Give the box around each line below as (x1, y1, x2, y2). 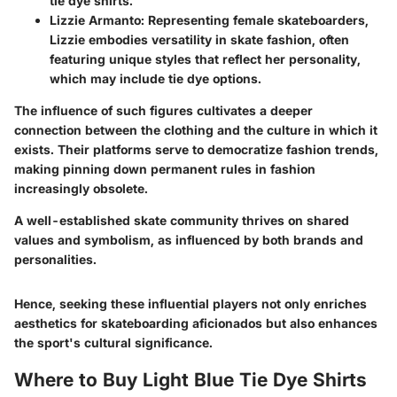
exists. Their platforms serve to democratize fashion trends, (14, 141, 378, 157)
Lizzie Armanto (50, 12, 141, 27)
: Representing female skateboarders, (141, 12, 369, 27)
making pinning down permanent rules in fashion (14, 160, 315, 176)
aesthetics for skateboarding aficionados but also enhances (14, 315, 378, 331)
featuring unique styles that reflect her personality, (50, 51, 361, 66)
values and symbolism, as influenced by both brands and (14, 231, 363, 247)
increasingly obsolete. (14, 180, 148, 196)
